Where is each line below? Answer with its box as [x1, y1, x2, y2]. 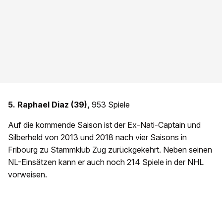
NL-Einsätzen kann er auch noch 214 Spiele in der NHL [8, 157, 204, 167]
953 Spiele [90, 100, 130, 110]
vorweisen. [8, 169, 47, 180]
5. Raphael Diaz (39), [8, 100, 90, 110]
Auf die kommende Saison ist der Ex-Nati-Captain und [8, 120, 201, 130]
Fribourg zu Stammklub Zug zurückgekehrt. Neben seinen [8, 145, 212, 155]
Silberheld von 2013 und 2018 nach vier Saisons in [8, 132, 187, 143]
